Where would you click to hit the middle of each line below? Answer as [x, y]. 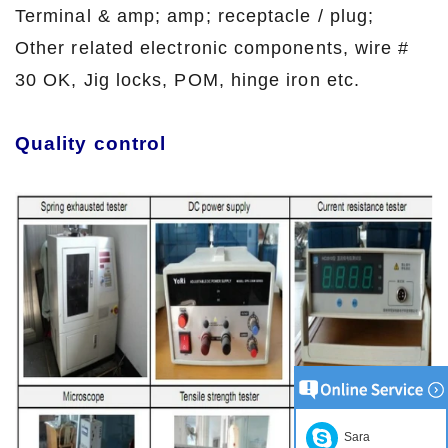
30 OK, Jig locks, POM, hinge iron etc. [188, 79]
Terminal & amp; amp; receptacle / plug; [201, 15]
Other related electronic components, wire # [212, 47]
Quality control [91, 143]
